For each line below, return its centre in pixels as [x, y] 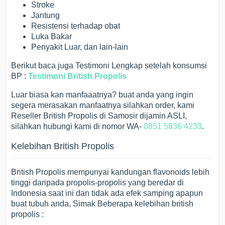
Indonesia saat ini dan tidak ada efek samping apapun [107, 193]
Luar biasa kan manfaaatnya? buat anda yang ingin [102, 95]
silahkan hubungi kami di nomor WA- [78, 126]
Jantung [46, 15]
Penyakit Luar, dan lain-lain [80, 47]
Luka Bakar [52, 36]
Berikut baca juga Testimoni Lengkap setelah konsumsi [109, 66]
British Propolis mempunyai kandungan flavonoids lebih [110, 172]
